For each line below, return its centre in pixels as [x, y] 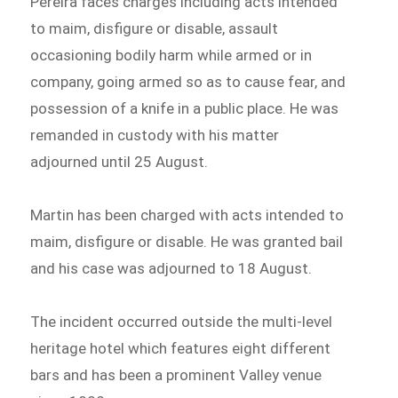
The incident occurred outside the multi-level [182, 321]
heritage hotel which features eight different [181, 348]
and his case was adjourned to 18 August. [171, 268]
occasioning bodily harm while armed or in [171, 56]
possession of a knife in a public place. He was [185, 109]
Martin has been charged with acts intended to [187, 215]
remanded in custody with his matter [155, 135]
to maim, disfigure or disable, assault [155, 29]
